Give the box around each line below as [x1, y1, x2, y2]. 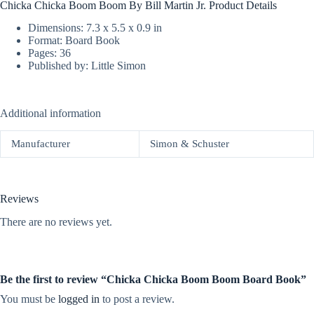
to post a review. [100, 293, 175, 306]
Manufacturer [11, 138, 70, 150]
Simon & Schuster [150, 138, 229, 150]
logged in [58, 293, 100, 306]
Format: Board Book [28, 34, 120, 47]
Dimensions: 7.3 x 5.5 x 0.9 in [28, 22, 162, 34]
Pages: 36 [28, 47, 71, 60]
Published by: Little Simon [28, 60, 146, 72]
